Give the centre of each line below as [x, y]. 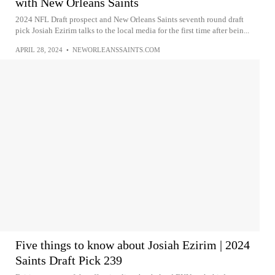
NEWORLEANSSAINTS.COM [116, 49]
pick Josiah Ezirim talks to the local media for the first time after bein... [132, 30]
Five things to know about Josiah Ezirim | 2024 [133, 245]
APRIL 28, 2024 [39, 49]
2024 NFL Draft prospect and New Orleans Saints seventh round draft [130, 19]
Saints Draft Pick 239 [69, 260]
